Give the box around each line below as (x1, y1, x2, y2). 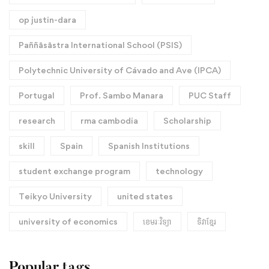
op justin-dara (19, 14, 76, 25)
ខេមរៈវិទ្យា (143, 216, 172, 227)
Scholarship (163, 115, 211, 126)
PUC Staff (189, 90, 231, 101)
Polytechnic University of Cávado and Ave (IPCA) (19, 65, 221, 76)
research (19, 115, 55, 126)
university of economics (19, 216, 118, 227)
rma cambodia (80, 115, 138, 126)
